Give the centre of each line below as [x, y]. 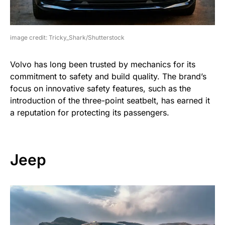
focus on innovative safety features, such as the [100, 88]
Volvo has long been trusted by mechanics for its [103, 64]
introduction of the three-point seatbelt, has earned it [110, 100]
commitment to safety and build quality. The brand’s [108, 76]
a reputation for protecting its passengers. [90, 112]
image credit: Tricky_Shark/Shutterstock [67, 37]
